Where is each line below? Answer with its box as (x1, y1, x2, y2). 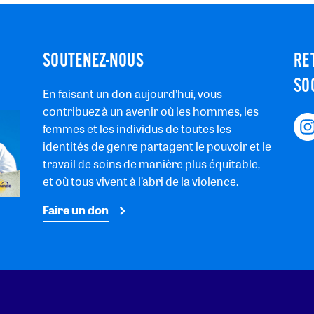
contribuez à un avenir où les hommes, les (43, 103, 259, 120)
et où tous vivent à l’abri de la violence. (43, 173, 238, 190)
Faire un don (43, 202, 109, 219)
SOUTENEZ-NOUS (43, 48, 144, 74)
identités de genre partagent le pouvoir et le (43, 138, 271, 155)
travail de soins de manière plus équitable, (43, 156, 260, 172)
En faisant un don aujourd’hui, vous (43, 86, 222, 102)
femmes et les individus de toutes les (43, 121, 231, 137)
